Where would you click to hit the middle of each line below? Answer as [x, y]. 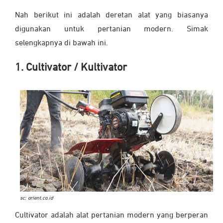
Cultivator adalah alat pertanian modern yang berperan [111, 215]
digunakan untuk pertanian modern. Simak [111, 30]
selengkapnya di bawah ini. [62, 44]
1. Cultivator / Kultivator [72, 68]
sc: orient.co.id [37, 198]
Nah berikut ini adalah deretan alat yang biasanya [111, 16]
